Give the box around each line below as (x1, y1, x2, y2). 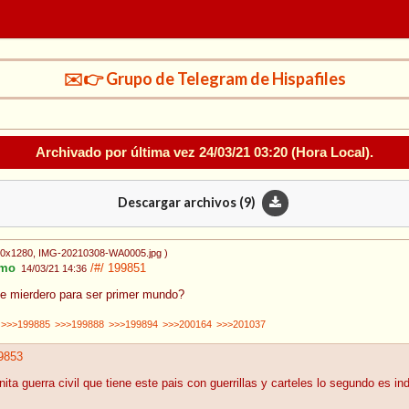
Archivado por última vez (36, 143, 199, 160)
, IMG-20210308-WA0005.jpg (33, 247, 162, 259)
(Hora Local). (288, 143, 373, 160)
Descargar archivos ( (117, 194, 244, 210)
